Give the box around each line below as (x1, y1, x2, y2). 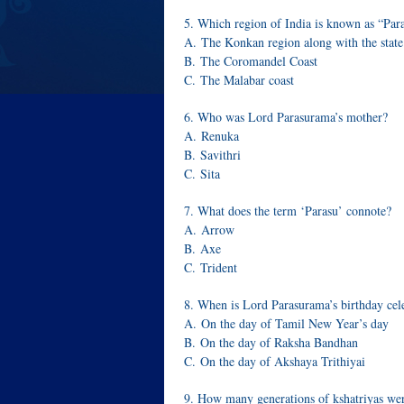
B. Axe (184, 240, 221, 257)
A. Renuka (184, 127, 239, 144)
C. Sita (184, 165, 220, 182)
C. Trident (184, 259, 237, 276)
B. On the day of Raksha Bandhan (184, 334, 358, 351)
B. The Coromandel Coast (184, 52, 317, 69)
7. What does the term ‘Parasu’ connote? (184, 202, 391, 219)
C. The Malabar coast (184, 71, 294, 88)
